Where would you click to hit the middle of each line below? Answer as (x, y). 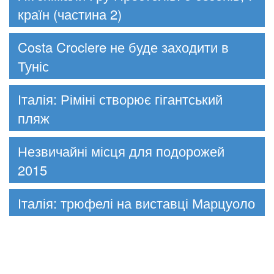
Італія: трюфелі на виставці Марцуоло (136, 202)
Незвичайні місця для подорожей (121, 150)
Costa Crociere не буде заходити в (123, 46)
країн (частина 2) (70, 13)
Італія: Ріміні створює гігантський (120, 98)
